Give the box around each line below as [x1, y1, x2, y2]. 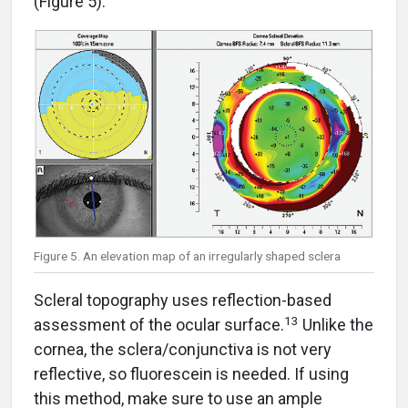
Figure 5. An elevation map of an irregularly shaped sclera [34, 249, 341, 264]
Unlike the [299, 315, 373, 335]
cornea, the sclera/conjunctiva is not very [34, 340, 331, 360]
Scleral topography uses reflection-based [34, 291, 331, 311]
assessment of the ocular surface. [34, 315, 284, 335]
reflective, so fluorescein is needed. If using [34, 364, 349, 384]
